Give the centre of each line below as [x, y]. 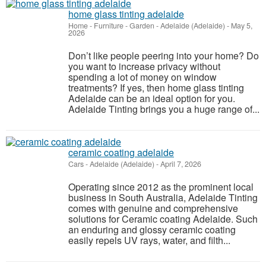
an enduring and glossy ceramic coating [152, 229]
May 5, [241, 25]
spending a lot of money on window [142, 77]
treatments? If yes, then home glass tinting [156, 87]
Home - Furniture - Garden [111, 25]
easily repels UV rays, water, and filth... [149, 240]
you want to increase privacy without [144, 66]
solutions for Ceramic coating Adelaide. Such [163, 218]
